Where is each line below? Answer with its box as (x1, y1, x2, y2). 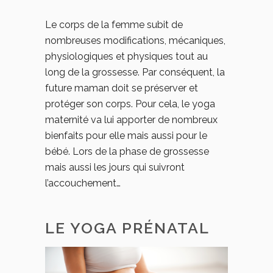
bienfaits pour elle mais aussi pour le (45, 130, 207, 141)
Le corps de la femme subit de (45, 19, 183, 30)
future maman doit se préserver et (45, 82, 198, 94)
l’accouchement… (45, 177, 121, 189)
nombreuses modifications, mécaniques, (45, 35, 225, 46)
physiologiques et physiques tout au (45, 51, 208, 62)
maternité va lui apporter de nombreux (45, 114, 218, 126)
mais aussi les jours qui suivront (45, 161, 185, 173)
